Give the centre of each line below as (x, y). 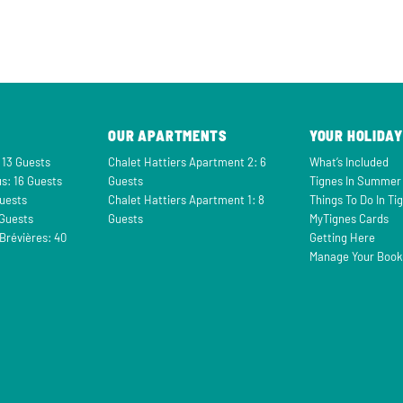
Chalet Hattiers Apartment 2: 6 (188, 162)
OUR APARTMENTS (168, 136)
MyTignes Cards (349, 219)
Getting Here (342, 238)
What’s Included (349, 162)
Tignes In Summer (355, 181)
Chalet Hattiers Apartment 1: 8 (187, 200)
